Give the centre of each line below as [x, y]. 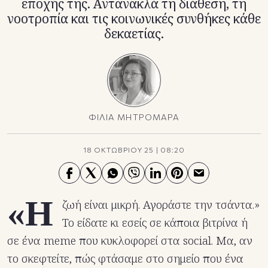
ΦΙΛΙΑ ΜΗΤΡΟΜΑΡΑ [134, 117]
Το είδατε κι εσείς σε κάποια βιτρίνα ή [155, 223]
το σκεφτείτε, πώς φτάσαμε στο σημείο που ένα [125, 259]
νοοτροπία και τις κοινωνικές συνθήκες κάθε [134, 19]
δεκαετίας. [134, 34]
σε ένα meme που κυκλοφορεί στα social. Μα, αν [130, 241]
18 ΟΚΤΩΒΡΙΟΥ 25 [118, 150]
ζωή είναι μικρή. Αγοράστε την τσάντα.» [161, 205]
